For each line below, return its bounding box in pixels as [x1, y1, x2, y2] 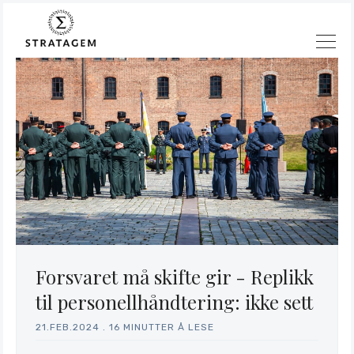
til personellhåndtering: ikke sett [36, 288, 313, 314]
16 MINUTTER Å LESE [109, 321, 214, 333]
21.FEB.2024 [36, 321, 100, 333]
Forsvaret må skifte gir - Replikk [36, 263, 314, 289]
